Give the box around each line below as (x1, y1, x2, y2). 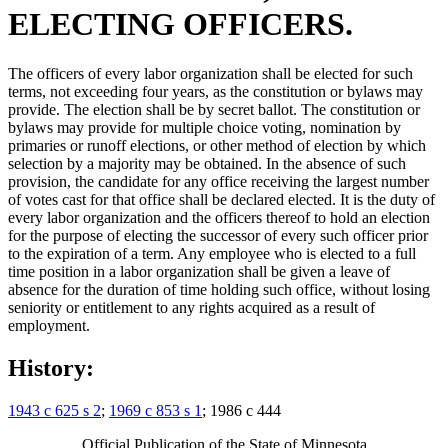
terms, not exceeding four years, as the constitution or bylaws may (8, 82, 423, 100)
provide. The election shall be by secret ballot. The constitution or (8, 100, 420, 118)
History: (8, 354, 94, 381)
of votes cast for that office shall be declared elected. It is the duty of (8, 190, 435, 208)
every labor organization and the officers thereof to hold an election (8, 208, 430, 226)
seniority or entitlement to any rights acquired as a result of (8, 298, 375, 316)
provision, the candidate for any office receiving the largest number (8, 172, 429, 190)
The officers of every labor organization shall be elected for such (8, 64, 413, 82)
